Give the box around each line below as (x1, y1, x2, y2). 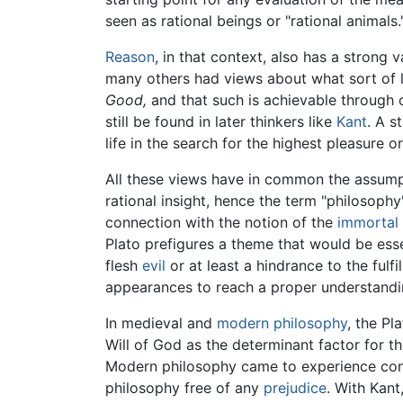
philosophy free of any (105, 379, 264, 398)
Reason (105, 48, 155, 67)
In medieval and (105, 314, 217, 333)
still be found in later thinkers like (105, 112, 336, 131)
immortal (337, 213, 399, 232)
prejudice (264, 379, 327, 398)
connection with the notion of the (105, 213, 337, 232)
